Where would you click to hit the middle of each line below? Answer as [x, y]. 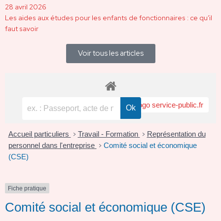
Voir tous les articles [110, 54]
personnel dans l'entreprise [52, 145]
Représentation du [176, 134]
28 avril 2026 [26, 7]
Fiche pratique [27, 188]
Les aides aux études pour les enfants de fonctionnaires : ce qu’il [109, 18]
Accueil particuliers [39, 134]
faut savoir [22, 29]
